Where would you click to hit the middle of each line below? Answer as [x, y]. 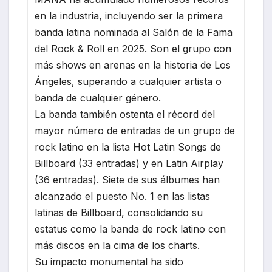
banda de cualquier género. [98, 98]
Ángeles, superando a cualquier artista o [128, 82]
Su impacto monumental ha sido [109, 262]
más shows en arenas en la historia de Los [133, 65]
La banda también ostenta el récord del [125, 114]
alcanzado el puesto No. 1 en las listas [123, 196]
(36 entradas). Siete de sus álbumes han [127, 180]
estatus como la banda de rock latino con [131, 229]
